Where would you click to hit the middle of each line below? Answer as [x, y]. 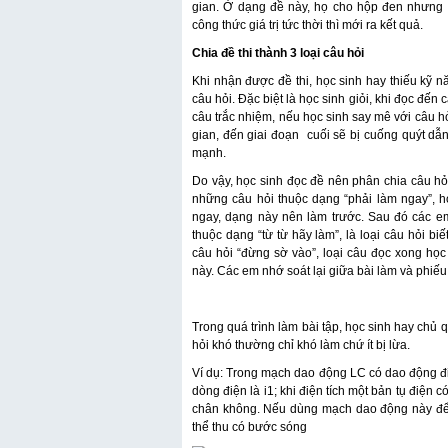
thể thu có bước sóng [249, 427]
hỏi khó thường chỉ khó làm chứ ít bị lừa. [301, 345]
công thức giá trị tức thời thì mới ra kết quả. [307, 25]
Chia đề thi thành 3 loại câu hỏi [278, 53]
